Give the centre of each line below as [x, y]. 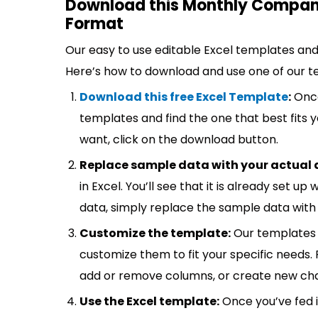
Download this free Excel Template [184, 97]
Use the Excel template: [149, 301]
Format [94, 24]
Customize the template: [155, 233]
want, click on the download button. [179, 139]
